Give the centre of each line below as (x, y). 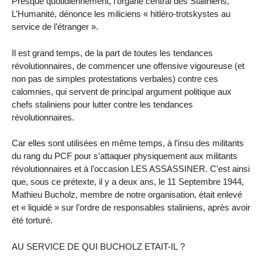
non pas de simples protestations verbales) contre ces (115, 78)
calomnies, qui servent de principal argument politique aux (122, 91)
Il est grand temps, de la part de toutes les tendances (112, 53)
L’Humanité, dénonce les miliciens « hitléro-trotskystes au (121, 13)
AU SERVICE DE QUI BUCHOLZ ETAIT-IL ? (98, 247)
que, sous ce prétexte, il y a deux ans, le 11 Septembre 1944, (128, 182)
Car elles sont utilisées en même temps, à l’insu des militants (128, 143)
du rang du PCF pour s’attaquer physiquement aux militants (125, 156)
